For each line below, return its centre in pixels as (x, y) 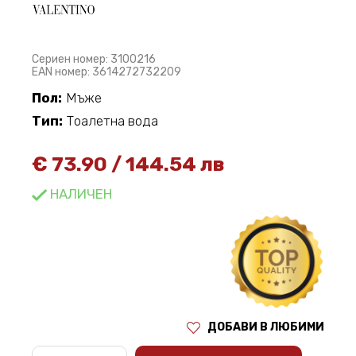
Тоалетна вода (112, 121)
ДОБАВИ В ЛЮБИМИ (266, 327)
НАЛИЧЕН (79, 194)
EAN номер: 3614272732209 (106, 72)
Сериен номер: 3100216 (94, 60)
